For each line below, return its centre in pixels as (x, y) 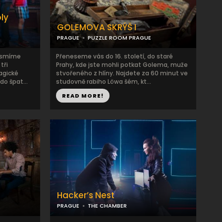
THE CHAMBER (107, 206)
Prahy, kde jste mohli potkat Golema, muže (122, 65)
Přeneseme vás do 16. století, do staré (114, 56)
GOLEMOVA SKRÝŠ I (97, 27)
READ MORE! (83, 96)
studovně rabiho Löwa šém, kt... (104, 82)
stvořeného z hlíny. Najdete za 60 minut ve (122, 73)
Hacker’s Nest (86, 195)
